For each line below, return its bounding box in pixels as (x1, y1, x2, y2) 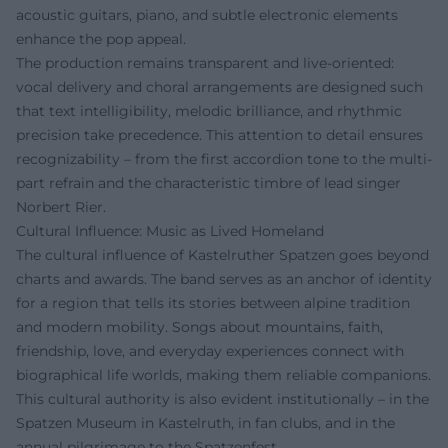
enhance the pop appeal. (16, 30, 186, 49)
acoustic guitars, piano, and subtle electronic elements (16, 6, 398, 25)
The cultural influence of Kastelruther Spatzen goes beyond (16, 246, 429, 265)
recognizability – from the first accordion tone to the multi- (16, 150, 432, 169)
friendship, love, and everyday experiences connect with (16, 342, 404, 361)
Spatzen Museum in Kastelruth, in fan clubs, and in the (16, 414, 395, 433)
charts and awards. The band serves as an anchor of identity (16, 270, 432, 289)
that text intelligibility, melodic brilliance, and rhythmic (16, 102, 402, 121)
